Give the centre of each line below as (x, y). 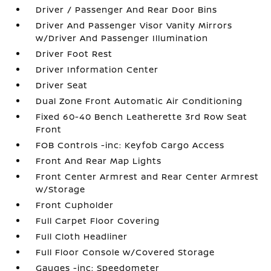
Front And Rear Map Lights (99, 161)
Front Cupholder (75, 205)
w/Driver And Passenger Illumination (122, 38)
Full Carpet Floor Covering (98, 220)
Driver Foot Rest (74, 54)
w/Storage (61, 189)
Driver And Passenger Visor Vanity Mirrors (134, 25)
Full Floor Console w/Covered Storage (126, 252)
